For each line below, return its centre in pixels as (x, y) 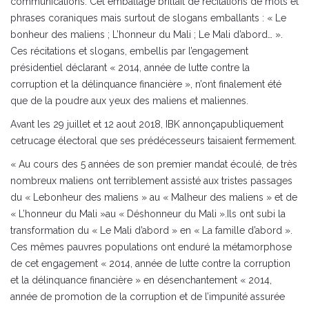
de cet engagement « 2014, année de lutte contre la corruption (150, 264)
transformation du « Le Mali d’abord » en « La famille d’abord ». (151, 231)
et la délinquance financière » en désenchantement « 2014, (141, 280)
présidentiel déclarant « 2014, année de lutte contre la (130, 68)
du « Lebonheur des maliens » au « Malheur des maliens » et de (154, 198)
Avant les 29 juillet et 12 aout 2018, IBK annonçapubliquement (147, 124)
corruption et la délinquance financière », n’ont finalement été (146, 84)
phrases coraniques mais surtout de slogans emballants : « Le (148, 18)
